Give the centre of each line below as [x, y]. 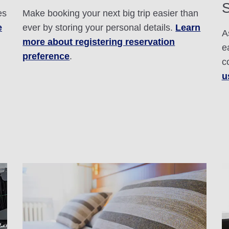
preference [46, 56]
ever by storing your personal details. [99, 28]
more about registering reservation [99, 42]
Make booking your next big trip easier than [111, 14]
